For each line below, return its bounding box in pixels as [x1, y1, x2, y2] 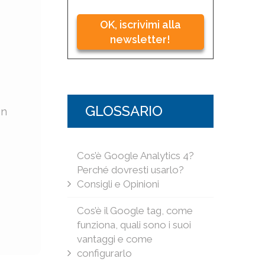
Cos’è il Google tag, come [76, 205, 193, 216]
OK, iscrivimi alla [99, 18, 181, 31]
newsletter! [110, 33, 171, 46]
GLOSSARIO [85, 102, 163, 119]
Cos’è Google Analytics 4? [76, 150, 194, 161]
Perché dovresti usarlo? [76, 164, 184, 176]
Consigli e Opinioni [76, 178, 159, 190]
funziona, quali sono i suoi [76, 219, 191, 231]
